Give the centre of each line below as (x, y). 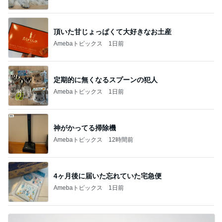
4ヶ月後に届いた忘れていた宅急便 (108, 176)
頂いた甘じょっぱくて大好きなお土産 (112, 31)
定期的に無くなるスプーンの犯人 (106, 80)
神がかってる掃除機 (85, 128)
